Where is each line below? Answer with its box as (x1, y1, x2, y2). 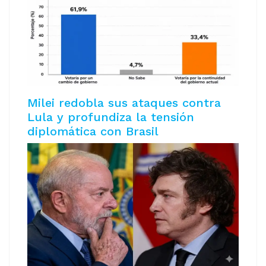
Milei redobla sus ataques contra (27, 96, 221, 110)
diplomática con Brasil (27, 124, 159, 139)
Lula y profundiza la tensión (27, 110, 194, 125)
